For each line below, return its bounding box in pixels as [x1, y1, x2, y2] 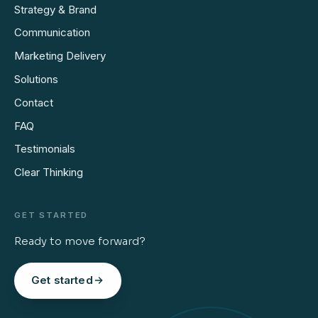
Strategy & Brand [14, 2, 97, 16]
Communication [14, 26, 90, 40]
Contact [14, 95, 53, 109]
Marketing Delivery [14, 49, 106, 63]
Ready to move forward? [14, 234, 146, 248]
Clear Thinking [14, 165, 83, 180]
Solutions [14, 72, 58, 86]
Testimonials [14, 142, 75, 156]
